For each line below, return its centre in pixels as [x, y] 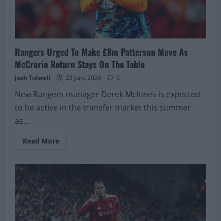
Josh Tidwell [33, 77]
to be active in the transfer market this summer [103, 107]
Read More [41, 141]
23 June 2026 [83, 77]
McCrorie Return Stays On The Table [80, 64]
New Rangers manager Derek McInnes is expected [108, 94]
